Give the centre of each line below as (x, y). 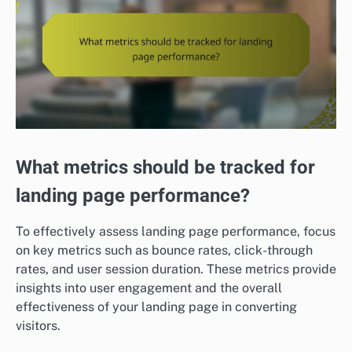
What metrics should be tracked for (165, 168)
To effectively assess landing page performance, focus (176, 232)
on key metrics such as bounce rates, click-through (164, 251)
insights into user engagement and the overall (149, 288)
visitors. (38, 326)
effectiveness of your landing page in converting (156, 307)
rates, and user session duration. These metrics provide (176, 269)
